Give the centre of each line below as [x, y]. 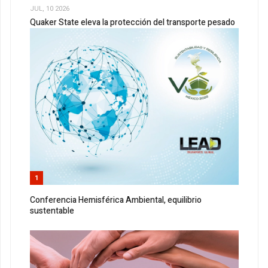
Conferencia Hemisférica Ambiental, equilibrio [116, 200]
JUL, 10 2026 [50, 8]
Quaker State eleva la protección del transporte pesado [133, 23]
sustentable [52, 211]
